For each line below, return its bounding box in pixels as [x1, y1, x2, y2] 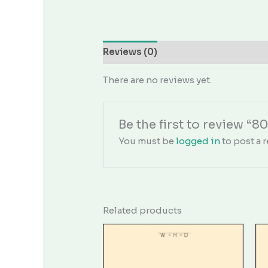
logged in [176, 135, 221, 147]
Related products [103, 204, 182, 216]
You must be [118, 135, 176, 147]
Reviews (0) [103, 46, 158, 58]
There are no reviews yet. [103, 74, 212, 86]
